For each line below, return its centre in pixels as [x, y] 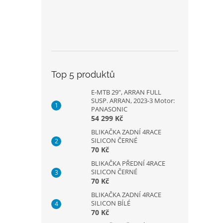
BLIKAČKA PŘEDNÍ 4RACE [128, 164]
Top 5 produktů [83, 75]
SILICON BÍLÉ [111, 203]
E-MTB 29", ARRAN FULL [126, 92]
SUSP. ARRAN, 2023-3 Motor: [133, 101]
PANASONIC [109, 109]
